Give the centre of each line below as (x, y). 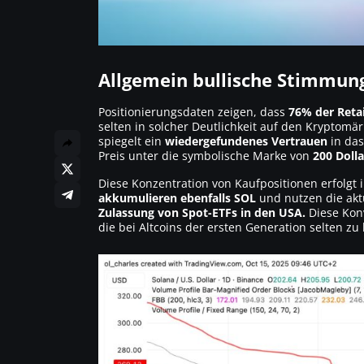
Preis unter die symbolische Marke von (206, 155)
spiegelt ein (132, 141)
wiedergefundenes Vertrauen (246, 141)
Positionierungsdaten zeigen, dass (193, 111)
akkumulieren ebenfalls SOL (177, 197)
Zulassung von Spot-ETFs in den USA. (202, 212)
